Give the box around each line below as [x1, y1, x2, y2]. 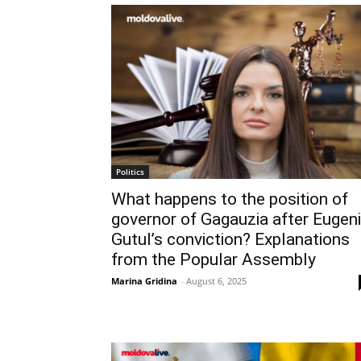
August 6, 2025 [186, 275, 247, 288]
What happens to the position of [111, 189, 348, 210]
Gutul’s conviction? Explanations [111, 230, 350, 250]
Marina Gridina [111, 275, 177, 288]
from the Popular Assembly [111, 250, 316, 270]
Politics [116, 166, 144, 178]
